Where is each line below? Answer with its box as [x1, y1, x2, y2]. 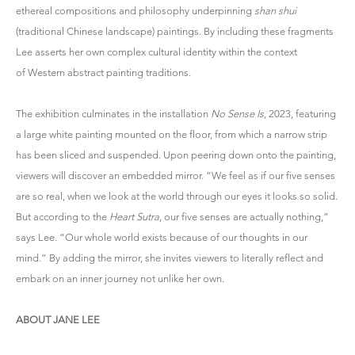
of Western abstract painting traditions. [16, 66, 191, 78]
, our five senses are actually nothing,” [159, 210, 329, 223]
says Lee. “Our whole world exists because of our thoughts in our [16, 231, 307, 243]
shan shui [254, 4, 296, 17]
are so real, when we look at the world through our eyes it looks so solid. [16, 189, 338, 202]
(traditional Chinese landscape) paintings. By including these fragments [16, 25, 334, 37]
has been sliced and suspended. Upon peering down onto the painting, [16, 148, 336, 161]
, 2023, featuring [264, 107, 336, 120]
